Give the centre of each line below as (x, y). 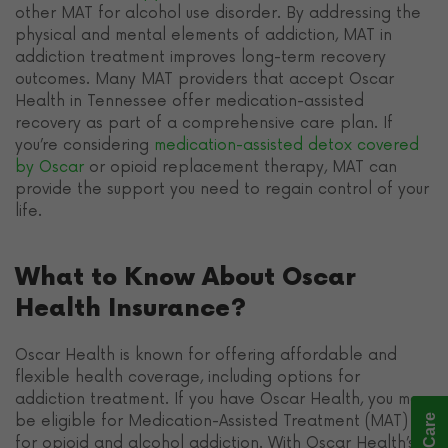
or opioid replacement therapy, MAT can (240, 166)
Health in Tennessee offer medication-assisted (189, 100)
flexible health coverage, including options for (187, 376)
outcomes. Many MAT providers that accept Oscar (204, 78)
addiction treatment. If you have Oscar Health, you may (221, 398)
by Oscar (49, 166)
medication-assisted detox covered (286, 144)
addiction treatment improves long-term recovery (200, 56)
